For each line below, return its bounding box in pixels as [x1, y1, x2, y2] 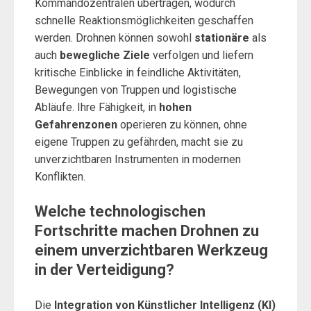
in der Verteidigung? [35, 261, 174, 278]
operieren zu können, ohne [117, 118, 247, 131]
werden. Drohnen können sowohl [35, 31, 194, 44]
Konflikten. [35, 170, 85, 183]
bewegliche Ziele [60, 49, 150, 62]
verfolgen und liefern [150, 49, 253, 62]
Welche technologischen [35, 203, 205, 220]
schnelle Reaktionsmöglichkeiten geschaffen [35, 14, 253, 27]
